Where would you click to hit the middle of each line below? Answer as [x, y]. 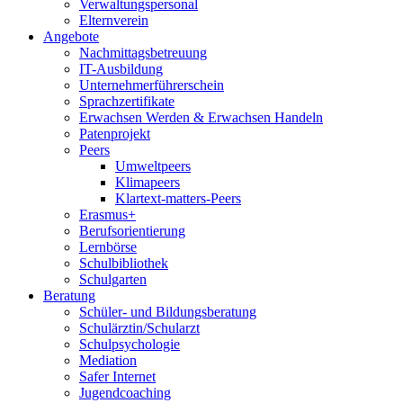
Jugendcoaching [125, 393]
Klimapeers [148, 182]
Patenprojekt [115, 134]
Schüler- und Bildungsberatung [168, 312]
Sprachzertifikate [127, 101]
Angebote [71, 36]
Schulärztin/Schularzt [139, 328]
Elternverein [114, 20]
